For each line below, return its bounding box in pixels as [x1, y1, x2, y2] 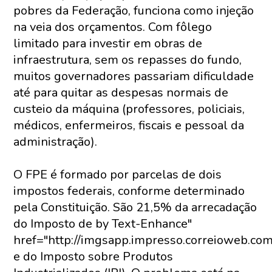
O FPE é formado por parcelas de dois [13, 166, 222, 183]
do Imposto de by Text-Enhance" [13, 216, 192, 232]
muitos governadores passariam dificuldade [13, 68, 254, 84]
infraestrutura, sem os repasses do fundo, [13, 52, 242, 68]
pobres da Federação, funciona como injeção [13, 2, 254, 19]
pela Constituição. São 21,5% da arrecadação [13, 199, 257, 216]
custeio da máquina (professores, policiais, [13, 101, 245, 117]
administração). [13, 134, 98, 150]
